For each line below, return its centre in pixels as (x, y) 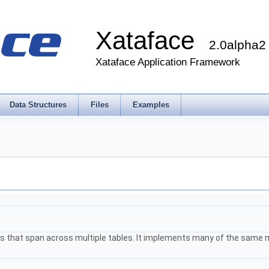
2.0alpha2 (237, 45)
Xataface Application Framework (168, 62)
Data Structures (38, 105)
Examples (151, 105)
